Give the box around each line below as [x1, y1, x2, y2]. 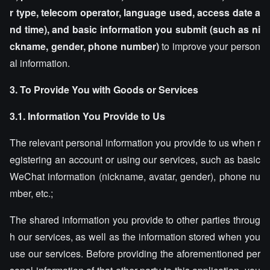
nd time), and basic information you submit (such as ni [10, 22, 260, 36]
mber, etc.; [10, 186, 53, 200]
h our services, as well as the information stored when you [10, 230, 260, 243]
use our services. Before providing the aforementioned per [10, 246, 260, 260]
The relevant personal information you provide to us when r [10, 136, 260, 149]
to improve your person [159, 39, 261, 53]
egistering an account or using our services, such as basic [10, 152, 260, 166]
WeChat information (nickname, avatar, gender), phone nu [10, 169, 260, 183]
